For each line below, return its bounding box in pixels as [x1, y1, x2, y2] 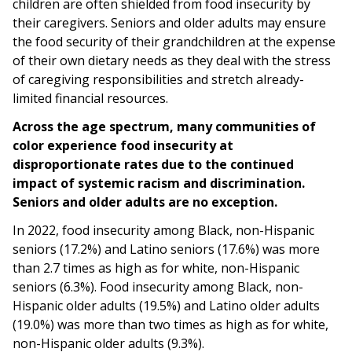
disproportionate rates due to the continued [13, 155, 294, 173]
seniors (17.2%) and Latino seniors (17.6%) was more [13, 240, 320, 258]
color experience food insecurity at [13, 136, 233, 154]
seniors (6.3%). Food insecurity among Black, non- [13, 277, 303, 295]
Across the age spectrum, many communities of [13, 117, 316, 135]
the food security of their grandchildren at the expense [13, 32, 335, 50]
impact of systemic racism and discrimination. [13, 174, 305, 192]
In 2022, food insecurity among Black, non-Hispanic [13, 221, 314, 239]
